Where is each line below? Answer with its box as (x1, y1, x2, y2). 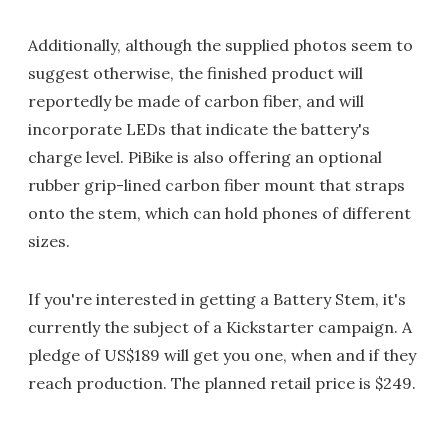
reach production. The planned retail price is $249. (28, 373, 416, 393)
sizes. (28, 231, 70, 251)
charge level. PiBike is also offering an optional (28, 147, 382, 167)
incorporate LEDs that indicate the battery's (28, 119, 370, 139)
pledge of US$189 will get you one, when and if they (28, 345, 416, 365)
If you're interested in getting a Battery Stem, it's (28, 289, 406, 309)
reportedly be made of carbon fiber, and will (28, 91, 364, 111)
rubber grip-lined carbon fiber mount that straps (28, 175, 405, 195)
